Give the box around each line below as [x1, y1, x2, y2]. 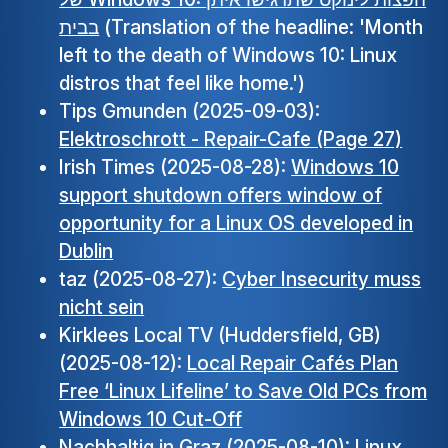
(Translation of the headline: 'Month [99, 15, 424, 40]
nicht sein [59, 295, 145, 320]
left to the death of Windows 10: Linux [59, 43, 398, 68]
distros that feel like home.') [59, 71, 306, 96]
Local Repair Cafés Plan [187, 351, 399, 376]
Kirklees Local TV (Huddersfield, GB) [59, 323, 382, 348]
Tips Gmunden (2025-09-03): [59, 99, 321, 124]
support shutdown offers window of [59, 183, 383, 208]
